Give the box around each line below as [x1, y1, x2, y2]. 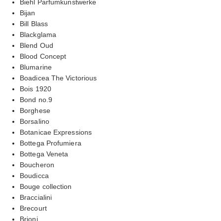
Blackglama [20, 30, 56, 38]
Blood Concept [20, 52, 67, 60]
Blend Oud [20, 41, 53, 49]
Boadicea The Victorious [20, 74, 97, 82]
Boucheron [20, 160, 54, 169]
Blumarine [20, 63, 52, 71]
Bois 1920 [20, 84, 51, 93]
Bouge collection [20, 182, 72, 190]
